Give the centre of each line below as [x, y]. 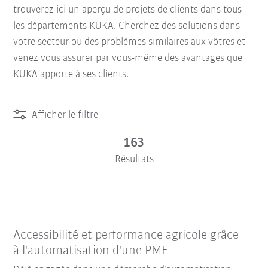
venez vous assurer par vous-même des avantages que [128, 58]
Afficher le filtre [65, 115]
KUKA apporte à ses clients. [71, 74]
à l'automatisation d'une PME [91, 251]
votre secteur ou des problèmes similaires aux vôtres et [130, 42]
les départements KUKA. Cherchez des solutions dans [127, 26]
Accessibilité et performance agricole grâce [126, 235]
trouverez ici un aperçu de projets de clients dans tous [128, 10]
